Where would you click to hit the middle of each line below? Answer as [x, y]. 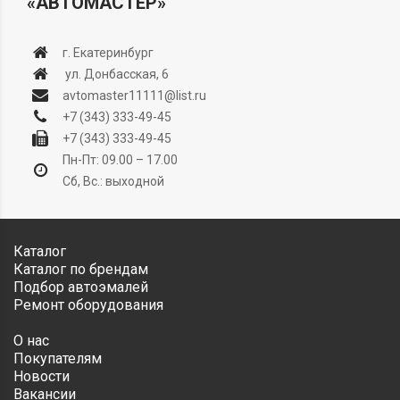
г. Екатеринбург [108, 52]
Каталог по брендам [81, 269]
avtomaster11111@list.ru [134, 95]
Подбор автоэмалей [81, 287]
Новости [42, 376]
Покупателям [58, 358]
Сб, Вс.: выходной [113, 181]
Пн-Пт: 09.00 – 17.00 [120, 159]
